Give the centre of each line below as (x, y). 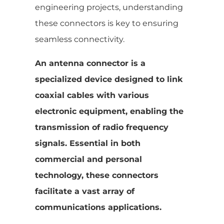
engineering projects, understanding (109, 7)
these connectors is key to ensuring (107, 23)
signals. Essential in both (88, 143)
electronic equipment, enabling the (109, 111)
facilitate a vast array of (85, 191)
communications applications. (98, 207)
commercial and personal (88, 159)
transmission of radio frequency (102, 127)
